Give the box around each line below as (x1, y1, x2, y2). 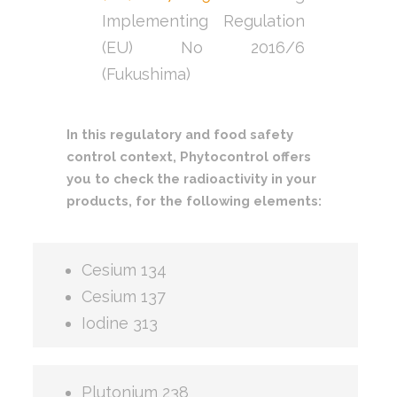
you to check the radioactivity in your (66, 170, 317, 186)
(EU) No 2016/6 (102, 37, 305, 57)
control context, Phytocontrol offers (66, 148, 312, 164)
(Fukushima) (102, 64, 191, 83)
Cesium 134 (82, 260, 167, 279)
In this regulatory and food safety (66, 126, 294, 142)
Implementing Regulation (102, 11, 305, 30)
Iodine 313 (82, 313, 159, 332)
